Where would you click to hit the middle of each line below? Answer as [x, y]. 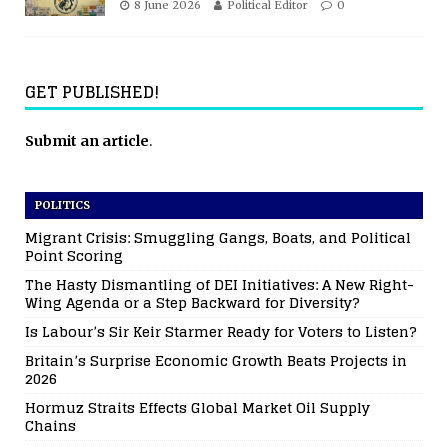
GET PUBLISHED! [92, 91]
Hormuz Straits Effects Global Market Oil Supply [197, 407]
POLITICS [62, 204]
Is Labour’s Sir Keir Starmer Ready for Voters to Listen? [221, 331]
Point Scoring [74, 255]
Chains [50, 425]
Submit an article [87, 140]
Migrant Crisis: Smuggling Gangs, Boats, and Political [218, 237]
